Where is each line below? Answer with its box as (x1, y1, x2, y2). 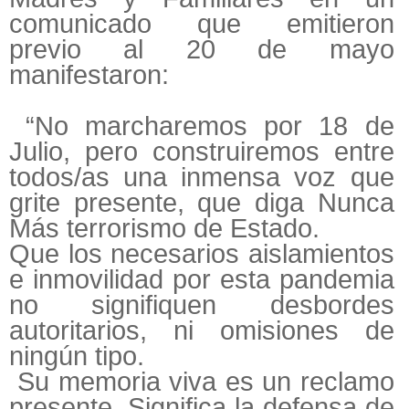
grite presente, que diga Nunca (9, 188, 394, 218)
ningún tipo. (9, 341, 144, 372)
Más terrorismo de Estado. (9, 214, 320, 244)
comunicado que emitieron (9, 9, 394, 39)
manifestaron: (9, 60, 169, 90)
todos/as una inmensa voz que (9, 163, 394, 193)
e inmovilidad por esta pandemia (9, 265, 394, 295)
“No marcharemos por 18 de (9, 111, 394, 142)
